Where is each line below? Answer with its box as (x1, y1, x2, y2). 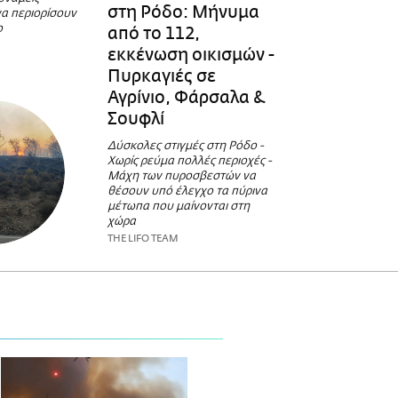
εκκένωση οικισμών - (107, 44, 275, 65)
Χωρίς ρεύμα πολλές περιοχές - (107, 155, 272, 167)
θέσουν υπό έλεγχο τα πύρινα (107, 185, 267, 197)
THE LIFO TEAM (107, 232, 179, 244)
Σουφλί (107, 108, 164, 129)
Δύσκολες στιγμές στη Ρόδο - (107, 139, 264, 152)
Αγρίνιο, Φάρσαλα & (107, 87, 265, 107)
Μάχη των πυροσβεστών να (107, 170, 256, 182)
